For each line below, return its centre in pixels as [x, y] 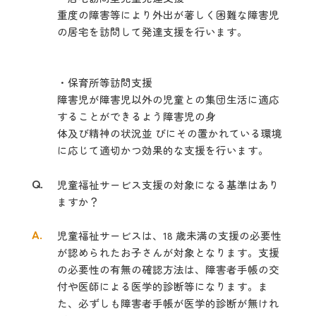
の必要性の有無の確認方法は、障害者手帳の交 [168, 269]
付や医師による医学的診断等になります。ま [163, 286]
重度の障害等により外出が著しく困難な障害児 [168, 15]
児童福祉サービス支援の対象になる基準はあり [168, 185]
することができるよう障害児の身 [136, 116]
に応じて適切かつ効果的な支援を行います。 [163, 150]
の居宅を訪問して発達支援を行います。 [152, 32]
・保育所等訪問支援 [104, 83]
